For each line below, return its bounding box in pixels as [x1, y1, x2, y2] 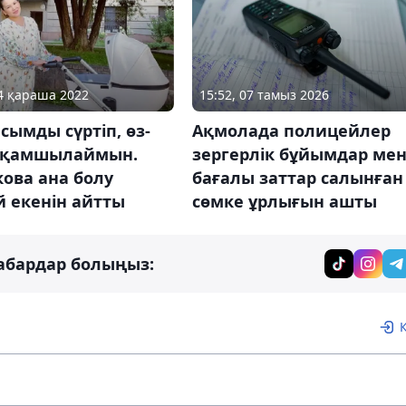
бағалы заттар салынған [191, 166, 403, 188]
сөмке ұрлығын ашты [191, 189, 377, 212]
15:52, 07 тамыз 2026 [198, 85, 329, 103]
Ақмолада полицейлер [191, 119, 391, 141]
